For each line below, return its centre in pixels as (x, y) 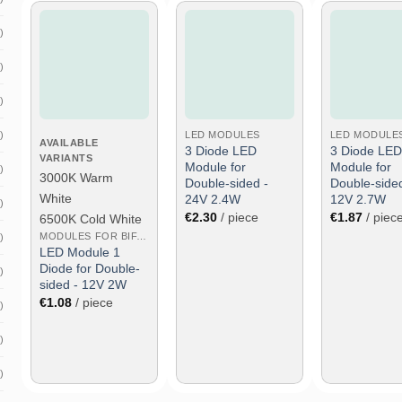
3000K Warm (77, 177)
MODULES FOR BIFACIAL (142, 236)
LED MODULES (223, 134)
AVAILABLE (69, 142)
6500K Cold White (91, 218)
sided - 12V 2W (83, 284)
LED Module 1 (80, 252)
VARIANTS (66, 157)
